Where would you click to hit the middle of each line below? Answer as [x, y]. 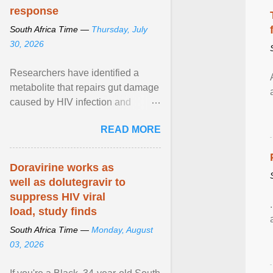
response [34, 11]
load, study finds [53, 211]
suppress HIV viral [58, 197]
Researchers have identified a [74, 73]
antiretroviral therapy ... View [71, 131]
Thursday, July [119, 29]
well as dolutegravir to [68, 182]
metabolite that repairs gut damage [84, 87]
